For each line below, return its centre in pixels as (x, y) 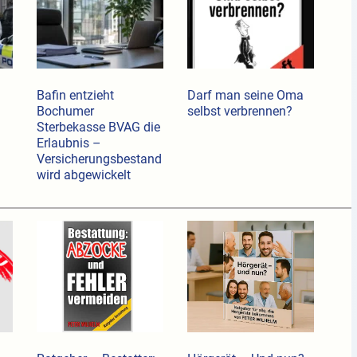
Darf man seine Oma (245, 96)
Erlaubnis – (69, 143)
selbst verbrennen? (239, 112)
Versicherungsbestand (99, 159)
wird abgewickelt (83, 175)
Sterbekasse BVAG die (98, 127)
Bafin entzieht (75, 96)
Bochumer (65, 112)
